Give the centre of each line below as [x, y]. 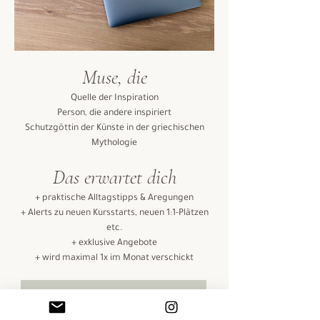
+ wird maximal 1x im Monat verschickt [114, 258]
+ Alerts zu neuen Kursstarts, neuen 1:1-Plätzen [114, 213]
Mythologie [114, 143]
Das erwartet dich [114, 177]
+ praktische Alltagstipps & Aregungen [114, 198]
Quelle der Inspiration [114, 98]
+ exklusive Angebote [114, 243]
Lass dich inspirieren [114, 297]
